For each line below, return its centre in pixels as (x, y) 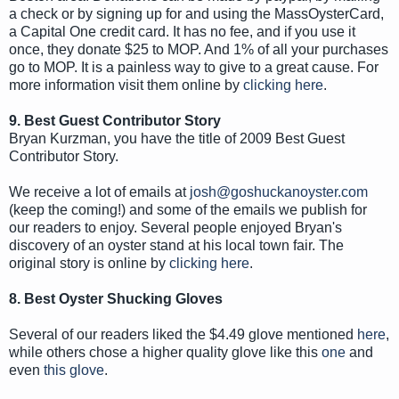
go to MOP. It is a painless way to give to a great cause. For (194, 67)
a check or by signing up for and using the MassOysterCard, (196, 13)
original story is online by (89, 263)
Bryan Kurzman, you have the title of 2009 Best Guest (177, 138)
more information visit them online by (126, 85)
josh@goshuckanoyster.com (279, 191)
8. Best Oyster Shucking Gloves (116, 298)
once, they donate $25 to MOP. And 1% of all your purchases (199, 49)
